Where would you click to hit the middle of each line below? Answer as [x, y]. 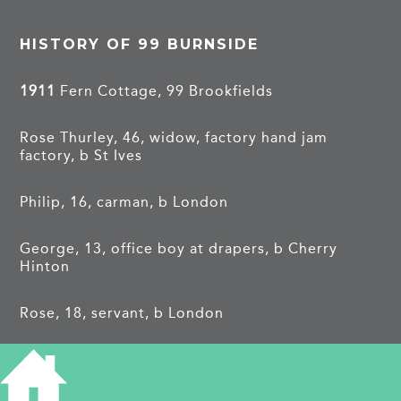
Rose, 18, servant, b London [122, 312]
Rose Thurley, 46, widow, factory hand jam [174, 137]
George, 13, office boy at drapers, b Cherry [179, 248]
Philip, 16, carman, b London [124, 201]
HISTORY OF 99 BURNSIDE [140, 44]
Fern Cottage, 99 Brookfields [165, 90]
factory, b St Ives [81, 155]
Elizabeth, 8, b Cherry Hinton [126, 359]
